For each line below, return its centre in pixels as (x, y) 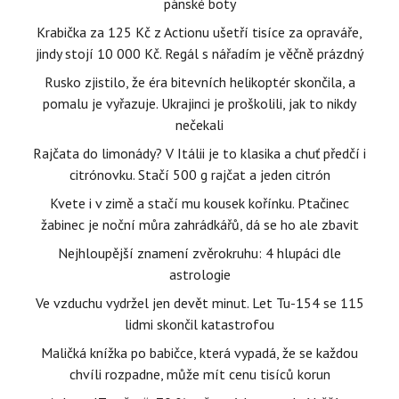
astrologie (199, 274)
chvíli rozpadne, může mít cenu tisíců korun (199, 374)
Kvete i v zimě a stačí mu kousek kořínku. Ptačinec (199, 203)
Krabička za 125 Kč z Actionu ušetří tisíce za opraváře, (199, 32)
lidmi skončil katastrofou (199, 324)
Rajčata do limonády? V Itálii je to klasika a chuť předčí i (199, 153)
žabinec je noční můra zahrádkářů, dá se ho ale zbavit (199, 224)
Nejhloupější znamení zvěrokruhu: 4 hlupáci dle (199, 253)
